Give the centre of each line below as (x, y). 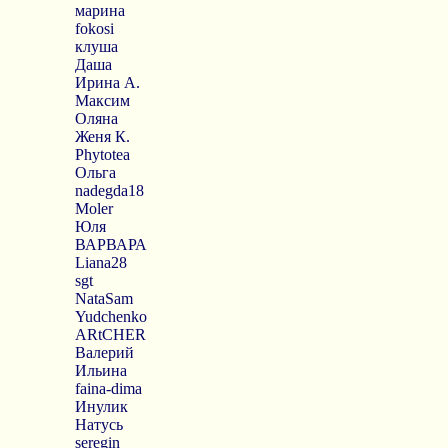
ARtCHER (110, 334)
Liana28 (100, 262)
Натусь (98, 424)
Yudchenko (110, 316)
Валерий (104, 352)
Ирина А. (107, 82)
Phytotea (102, 154)
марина (99, 10)
